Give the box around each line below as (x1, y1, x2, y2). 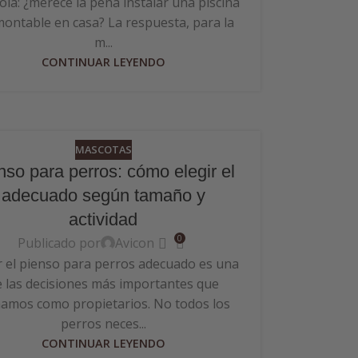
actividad (69, 209, 137, 230)
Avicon (115, 233, 155, 252)
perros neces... (60, 315, 146, 333)
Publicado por (18, 233, 101, 252)
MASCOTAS (74, 141, 132, 157)
